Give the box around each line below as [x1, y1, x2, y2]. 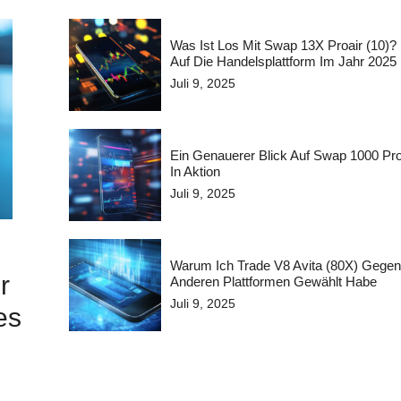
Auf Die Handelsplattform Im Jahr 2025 [169, 53, 397, 69]
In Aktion [169, 163, 220, 179]
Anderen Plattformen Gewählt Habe [169, 273, 377, 289]
